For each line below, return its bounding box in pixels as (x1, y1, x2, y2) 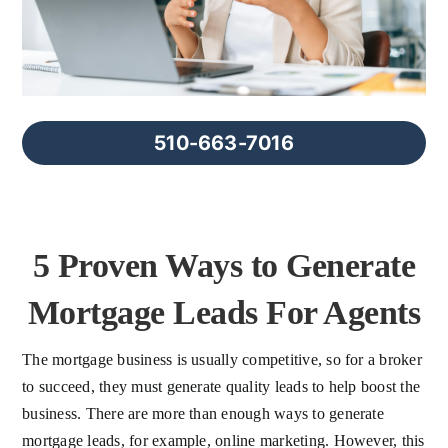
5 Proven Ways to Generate (32, 246, 416, 284)
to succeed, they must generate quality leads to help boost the (22, 377, 421, 395)
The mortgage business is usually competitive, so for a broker (22, 350, 422, 368)
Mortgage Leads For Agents (27, 293, 421, 331)
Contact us (22, 140, 91, 157)
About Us (22, 74, 85, 91)
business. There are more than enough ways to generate (22, 404, 384, 422)
